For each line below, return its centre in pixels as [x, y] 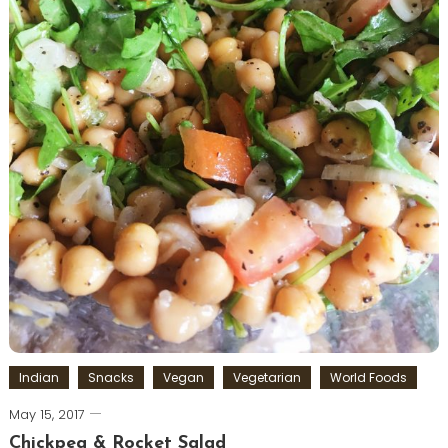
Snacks [110, 378]
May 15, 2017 [46, 415]
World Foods [368, 378]
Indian [38, 378]
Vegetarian [266, 378]
